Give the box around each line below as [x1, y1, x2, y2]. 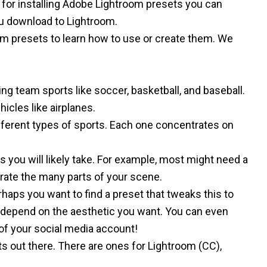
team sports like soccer [15, 84, 127, 97]
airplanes [50, 101, 93, 114]
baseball [203, 84, 243, 97]
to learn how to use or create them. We [48, 32, 233, 45]
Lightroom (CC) [148, 240, 220, 252]
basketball [131, 84, 179, 97]
